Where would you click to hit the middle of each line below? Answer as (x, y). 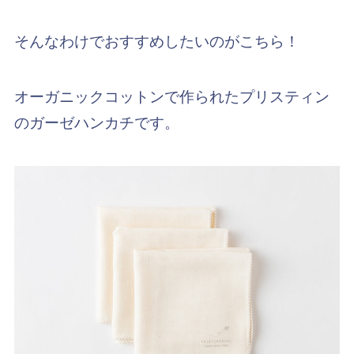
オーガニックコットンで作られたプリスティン (171, 97)
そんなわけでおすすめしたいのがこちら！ (156, 41)
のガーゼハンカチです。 (96, 123)
